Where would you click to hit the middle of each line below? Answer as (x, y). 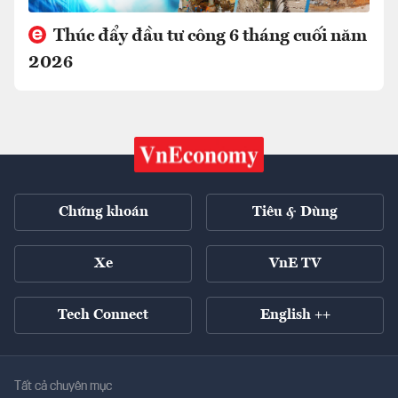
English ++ (295, 316)
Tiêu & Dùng (295, 213)
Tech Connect (103, 316)
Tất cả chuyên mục (63, 387)
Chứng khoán (103, 213)
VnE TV (295, 264)
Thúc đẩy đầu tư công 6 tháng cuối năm (208, 37)
